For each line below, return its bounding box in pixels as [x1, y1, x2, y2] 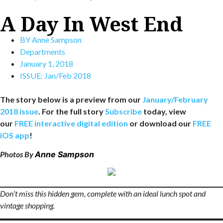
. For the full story [38, 106, 105, 116]
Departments [20, 46, 65, 56]
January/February [142, 94, 208, 104]
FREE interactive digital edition [14, 118, 128, 128]
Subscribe [105, 106, 142, 116]
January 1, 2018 [20, 58, 73, 68]
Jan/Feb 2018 [44, 70, 91, 80]
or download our [128, 118, 193, 128]
